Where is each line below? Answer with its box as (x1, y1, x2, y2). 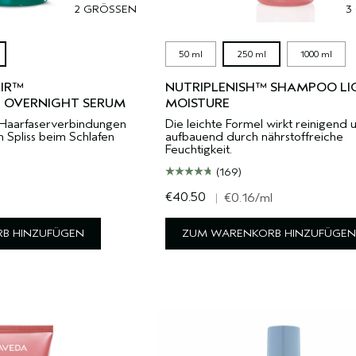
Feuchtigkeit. (165, 142, 232, 157)
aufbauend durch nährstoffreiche (165, 130, 343, 144)
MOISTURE (165, 96, 230, 110)
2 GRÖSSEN (74, 2, 137, 16)
